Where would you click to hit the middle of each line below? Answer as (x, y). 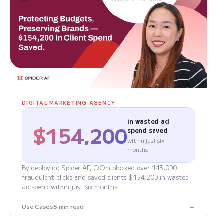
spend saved (147, 130)
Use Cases (38, 206)
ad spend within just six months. (70, 187)
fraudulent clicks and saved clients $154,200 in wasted (105, 177)
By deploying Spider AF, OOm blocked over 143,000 (99, 168)
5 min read (69, 206)
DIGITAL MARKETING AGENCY (69, 103)
